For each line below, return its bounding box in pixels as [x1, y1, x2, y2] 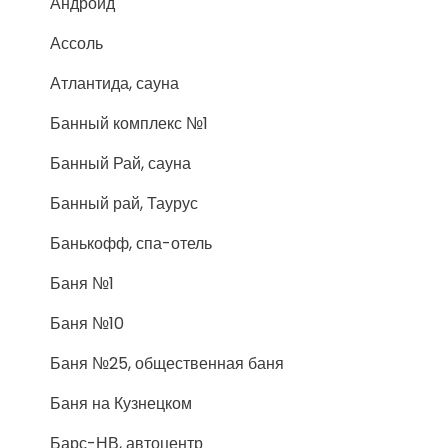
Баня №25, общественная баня [50, 352, 284, 375]
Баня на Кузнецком [50, 392, 192, 415]
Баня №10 [50, 312, 124, 335]
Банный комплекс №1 [50, 112, 208, 135]
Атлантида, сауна [50, 72, 179, 95]
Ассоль [50, 32, 103, 55]
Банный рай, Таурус [50, 192, 198, 215]
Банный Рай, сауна [50, 152, 191, 175]
